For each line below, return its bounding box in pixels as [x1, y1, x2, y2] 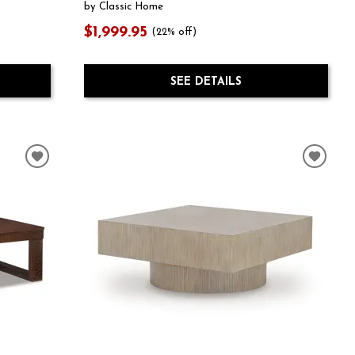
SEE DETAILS [170, 75, 242, 88]
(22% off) [152, 28, 197, 38]
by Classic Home [83, 2, 163, 13]
